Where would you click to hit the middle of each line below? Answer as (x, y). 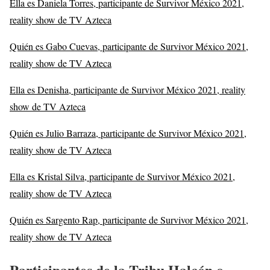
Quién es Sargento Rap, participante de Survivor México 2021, (129, 219)
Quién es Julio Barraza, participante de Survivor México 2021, (128, 133)
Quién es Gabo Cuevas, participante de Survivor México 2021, (129, 46)
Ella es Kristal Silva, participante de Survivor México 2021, (122, 176)
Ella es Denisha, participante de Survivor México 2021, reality (127, 89)
